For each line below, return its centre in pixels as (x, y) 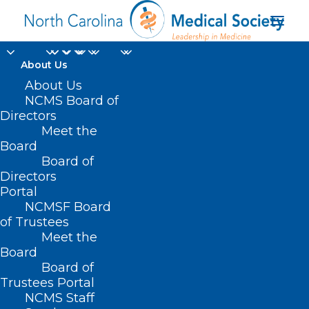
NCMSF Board (68, 207)
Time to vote (154, 144)
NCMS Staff (60, 298)
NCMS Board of (72, 101)
